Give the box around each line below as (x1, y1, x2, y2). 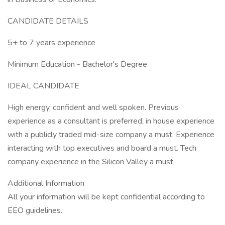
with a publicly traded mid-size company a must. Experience (8, 129, 214, 140)
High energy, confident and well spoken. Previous (8, 102, 179, 113)
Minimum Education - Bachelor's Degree (8, 59, 147, 70)
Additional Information (8, 178, 84, 189)
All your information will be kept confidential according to (8, 191, 205, 202)
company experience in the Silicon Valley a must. (8, 156, 175, 167)
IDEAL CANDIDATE (8, 80, 79, 91)
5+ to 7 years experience (8, 37, 95, 48)
